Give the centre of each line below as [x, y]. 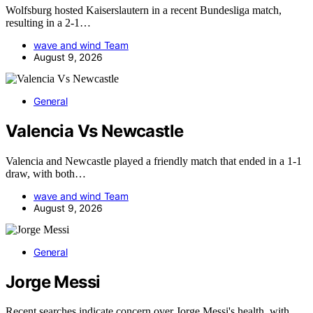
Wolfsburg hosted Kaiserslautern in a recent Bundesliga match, [144, 10]
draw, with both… [46, 173]
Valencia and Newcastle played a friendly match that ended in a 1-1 [154, 161]
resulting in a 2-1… [48, 22]
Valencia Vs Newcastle [95, 131]
